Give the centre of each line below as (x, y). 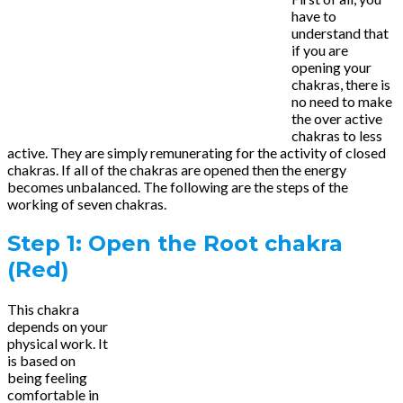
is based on (41, 360)
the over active (337, 118)
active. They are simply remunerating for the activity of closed (197, 152)
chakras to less (337, 135)
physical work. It (58, 343)
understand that (340, 32)
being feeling (47, 377)
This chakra (43, 309)
